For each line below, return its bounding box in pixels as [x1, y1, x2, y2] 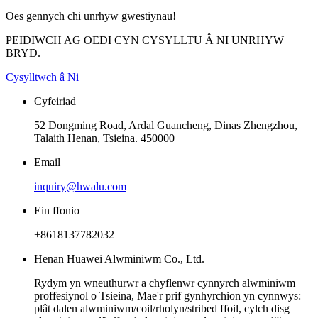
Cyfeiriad [34, 94, 76, 107]
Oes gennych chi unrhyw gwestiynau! [6, 9, 176, 22]
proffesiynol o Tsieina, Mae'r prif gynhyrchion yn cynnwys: [34, 289, 301, 302]
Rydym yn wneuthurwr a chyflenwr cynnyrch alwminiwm [34, 276, 295, 289]
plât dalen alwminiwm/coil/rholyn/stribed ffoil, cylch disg [34, 302, 290, 314]
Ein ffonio [34, 204, 79, 216]
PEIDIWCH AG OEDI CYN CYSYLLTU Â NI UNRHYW [6, 33, 284, 46]
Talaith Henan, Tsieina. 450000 [34, 131, 175, 144]
